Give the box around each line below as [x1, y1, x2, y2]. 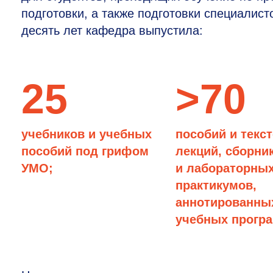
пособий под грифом [21, 144, 149, 158]
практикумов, [175, 179, 257, 192]
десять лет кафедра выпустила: [21, 24, 203, 37]
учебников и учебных [21, 127, 152, 141]
